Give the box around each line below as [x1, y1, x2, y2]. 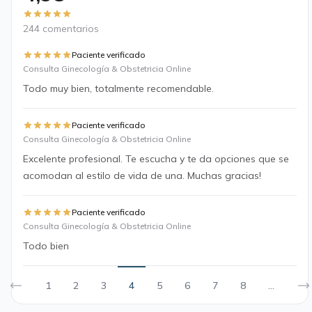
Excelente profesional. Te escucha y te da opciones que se [23, 153, 289, 165]
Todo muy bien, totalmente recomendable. [23, 82, 214, 95]
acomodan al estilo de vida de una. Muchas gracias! [23, 169, 261, 182]
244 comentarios [23, 22, 99, 35]
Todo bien [23, 240, 69, 252]
